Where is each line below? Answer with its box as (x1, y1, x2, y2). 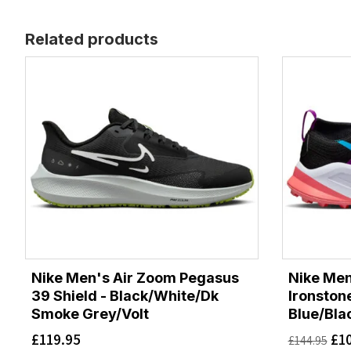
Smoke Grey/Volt (31, 305, 149, 322)
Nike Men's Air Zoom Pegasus (31, 269, 239, 286)
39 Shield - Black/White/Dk (31, 287, 219, 304)
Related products (25, 30, 158, 49)
